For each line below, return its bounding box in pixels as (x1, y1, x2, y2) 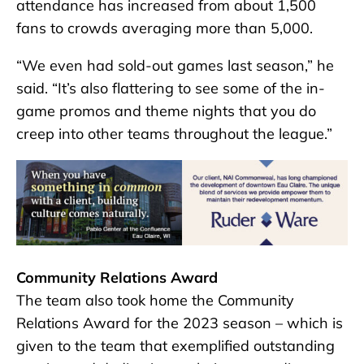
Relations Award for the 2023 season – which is (16, 313, 343, 332)
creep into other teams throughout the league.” (16, 123, 332, 143)
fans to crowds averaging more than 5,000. (16, 18, 313, 37)
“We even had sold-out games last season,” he (16, 55, 334, 75)
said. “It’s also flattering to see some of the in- (16, 78, 325, 97)
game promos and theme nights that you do (16, 101, 316, 120)
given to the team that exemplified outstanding (16, 336, 335, 355)
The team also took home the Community (16, 290, 294, 310)
